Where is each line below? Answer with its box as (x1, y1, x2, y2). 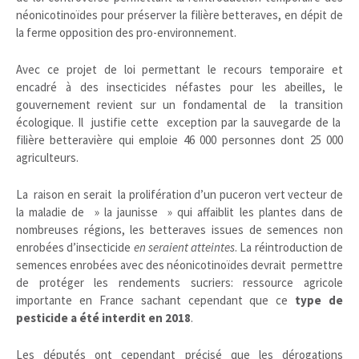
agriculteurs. (16, 150, 79, 165)
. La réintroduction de (235, 240, 344, 255)
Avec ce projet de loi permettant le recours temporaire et (16, 62, 343, 77)
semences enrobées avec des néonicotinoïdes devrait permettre (16, 257, 343, 272)
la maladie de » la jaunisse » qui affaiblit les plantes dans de (16, 204, 343, 220)
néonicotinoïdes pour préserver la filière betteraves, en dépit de (16, 7, 343, 22)
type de (295, 292, 343, 308)
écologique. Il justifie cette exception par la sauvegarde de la (16, 115, 343, 130)
